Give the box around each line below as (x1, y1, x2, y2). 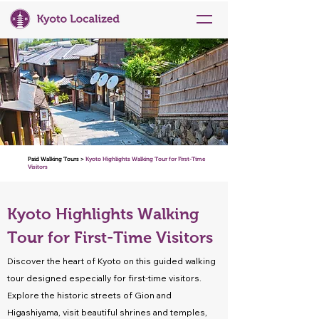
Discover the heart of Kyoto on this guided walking (7, 256, 216, 266)
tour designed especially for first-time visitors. (7, 273, 202, 283)
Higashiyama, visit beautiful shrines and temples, (7, 307, 207, 318)
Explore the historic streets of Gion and (7, 290, 172, 300)
